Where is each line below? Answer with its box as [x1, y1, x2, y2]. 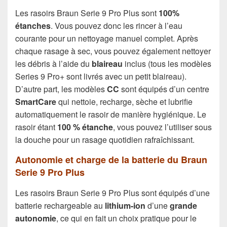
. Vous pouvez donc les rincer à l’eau [51, 20, 182, 32]
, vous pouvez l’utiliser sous [113, 121, 212, 133]
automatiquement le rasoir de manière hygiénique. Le [15, 108, 206, 121]
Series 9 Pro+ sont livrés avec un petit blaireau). [15, 70, 186, 83]
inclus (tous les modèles [125, 58, 211, 70]
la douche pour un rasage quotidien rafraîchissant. [15, 134, 195, 146]
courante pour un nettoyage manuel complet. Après [15, 32, 198, 45]
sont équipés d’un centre [119, 83, 209, 95]
